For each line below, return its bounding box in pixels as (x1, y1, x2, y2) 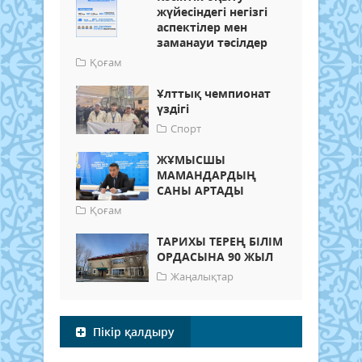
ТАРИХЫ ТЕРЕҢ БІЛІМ (157, 234, 283, 250)
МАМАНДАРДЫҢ (157, 167, 256, 183)
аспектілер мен (157, 19, 247, 36)
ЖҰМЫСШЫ (157, 152, 225, 168)
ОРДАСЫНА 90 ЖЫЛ (157, 249, 273, 265)
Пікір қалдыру (90, 324, 175, 340)
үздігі (157, 101, 189, 117)
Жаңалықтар (170, 269, 234, 284)
